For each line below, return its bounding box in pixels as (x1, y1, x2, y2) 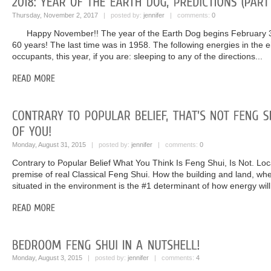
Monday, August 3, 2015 (12, 254, 82, 262)
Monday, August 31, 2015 (12, 140, 86, 148)
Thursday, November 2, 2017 (12, 11, 98, 19)
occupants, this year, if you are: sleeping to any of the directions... (12, 51, 263, 61)
